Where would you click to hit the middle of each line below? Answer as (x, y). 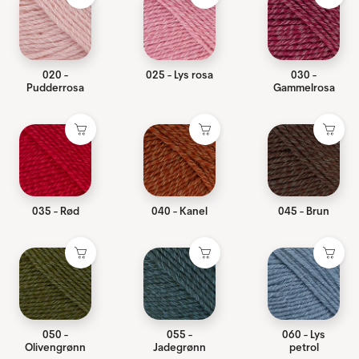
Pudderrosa (55, 88)
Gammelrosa (304, 88)
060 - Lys (304, 335)
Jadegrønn (179, 347)
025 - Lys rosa (179, 75)
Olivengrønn (55, 347)
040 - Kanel (179, 211)
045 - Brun (304, 211)
